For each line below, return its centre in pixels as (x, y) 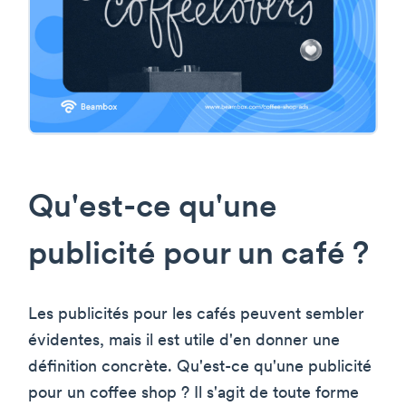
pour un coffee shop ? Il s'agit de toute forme (193, 393)
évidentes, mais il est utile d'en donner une (184, 341)
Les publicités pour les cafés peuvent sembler (196, 314)
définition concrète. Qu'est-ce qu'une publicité (200, 367)
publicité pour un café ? (198, 256)
